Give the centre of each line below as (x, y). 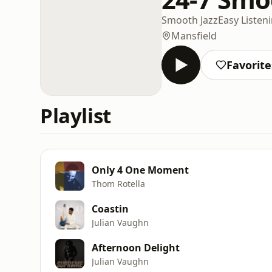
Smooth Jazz (190, 20)
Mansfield (194, 36)
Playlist (76, 116)
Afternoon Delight (136, 247)
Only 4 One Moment (140, 170)
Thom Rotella (118, 183)
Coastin (110, 209)
